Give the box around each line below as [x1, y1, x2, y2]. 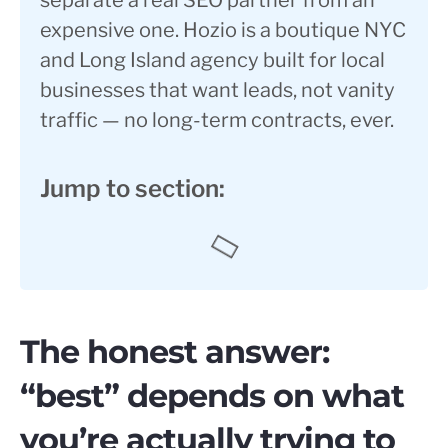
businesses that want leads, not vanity [40, 78, 395, 103]
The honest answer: [20, 332, 329, 372]
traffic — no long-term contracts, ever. [40, 108, 394, 133]
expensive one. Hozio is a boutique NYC [40, 18, 406, 43]
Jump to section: [40, 174, 225, 204]
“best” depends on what [20, 376, 404, 416]
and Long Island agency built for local [40, 48, 385, 73]
